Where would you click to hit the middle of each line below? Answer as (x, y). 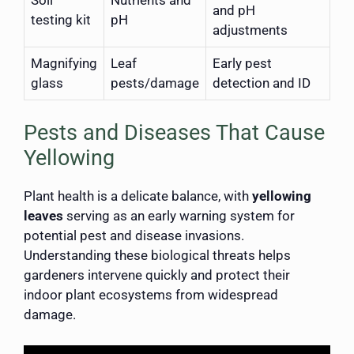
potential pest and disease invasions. (134, 236)
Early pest (242, 63)
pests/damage (155, 83)
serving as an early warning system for (179, 216)
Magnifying (64, 63)
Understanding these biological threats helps (157, 256)
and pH (234, 10)
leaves (43, 216)
